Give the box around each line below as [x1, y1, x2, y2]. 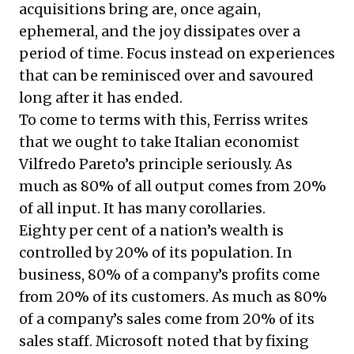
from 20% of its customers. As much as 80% [19, 287, 327, 306]
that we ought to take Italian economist [19, 132, 299, 151]
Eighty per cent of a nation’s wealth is [19, 220, 284, 239]
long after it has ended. [19, 88, 183, 107]
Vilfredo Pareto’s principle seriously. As [19, 154, 292, 173]
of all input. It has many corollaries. [19, 198, 265, 217]
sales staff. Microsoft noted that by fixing [19, 331, 309, 350]
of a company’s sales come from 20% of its [19, 309, 314, 328]
